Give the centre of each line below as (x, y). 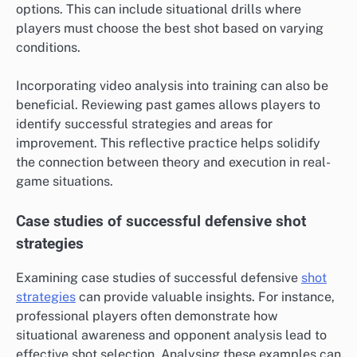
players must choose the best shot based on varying (170, 29)
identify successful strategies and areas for (144, 124)
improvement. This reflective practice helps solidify (168, 143)
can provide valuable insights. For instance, (205, 296)
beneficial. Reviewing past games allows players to (168, 105)
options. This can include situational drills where (159, 10)
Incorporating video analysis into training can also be (172, 86)
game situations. (65, 182)
